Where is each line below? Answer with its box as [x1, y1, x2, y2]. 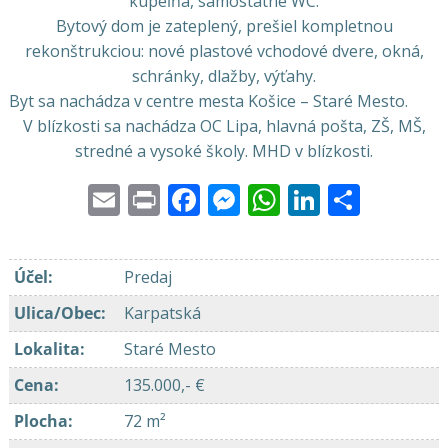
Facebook [200, 174, 341, 218]
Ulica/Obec [13, 302, 101, 325]
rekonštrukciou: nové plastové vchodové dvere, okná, [24, 40, 424, 63]
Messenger [240, 174, 404, 218]
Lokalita [13, 338, 80, 361]
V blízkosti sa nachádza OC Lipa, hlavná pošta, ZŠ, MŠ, [22, 115, 426, 138]
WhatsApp [280, 174, 434, 218]
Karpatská [123, 302, 205, 325]
